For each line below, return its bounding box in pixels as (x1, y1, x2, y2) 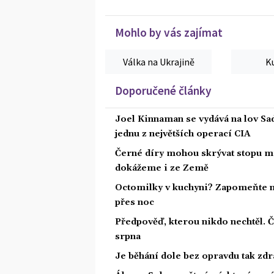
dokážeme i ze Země (115, 162, 209, 174)
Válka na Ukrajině (122, 55, 194, 68)
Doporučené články (115, 83, 212, 98)
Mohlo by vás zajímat (115, 24, 223, 40)
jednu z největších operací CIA (115, 128, 251, 139)
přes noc (115, 196, 154, 208)
